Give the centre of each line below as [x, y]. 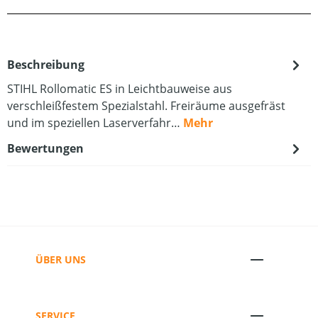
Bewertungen [45, 148]
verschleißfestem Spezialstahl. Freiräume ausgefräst [146, 106]
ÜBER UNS [61, 259]
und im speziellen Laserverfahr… [95, 123]
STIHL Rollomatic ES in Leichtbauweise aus [120, 89]
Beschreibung [46, 65]
